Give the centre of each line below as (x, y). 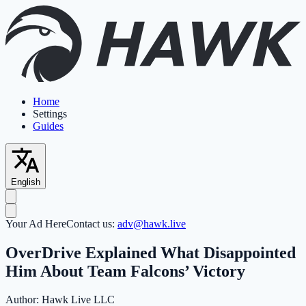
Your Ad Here (36, 223)
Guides (48, 126)
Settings (50, 113)
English (26, 182)
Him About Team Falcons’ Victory (125, 271)
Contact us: (92, 223)
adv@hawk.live (152, 223)
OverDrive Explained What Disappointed (151, 252)
